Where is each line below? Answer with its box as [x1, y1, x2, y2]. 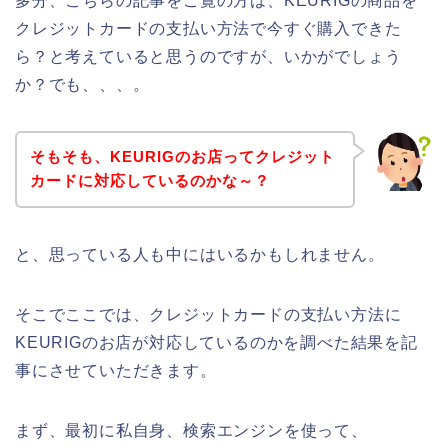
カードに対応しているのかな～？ [29, 172, 270, 190]
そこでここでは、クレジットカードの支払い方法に [15, 306, 402, 324]
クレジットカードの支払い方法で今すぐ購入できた [15, 19, 402, 37]
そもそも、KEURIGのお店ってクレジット [29, 148, 335, 166]
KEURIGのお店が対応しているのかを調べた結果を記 [15, 334, 418, 352]
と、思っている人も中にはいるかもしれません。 [15, 246, 385, 264]
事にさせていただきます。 [15, 362, 217, 380]
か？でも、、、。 [15, 75, 150, 93]
